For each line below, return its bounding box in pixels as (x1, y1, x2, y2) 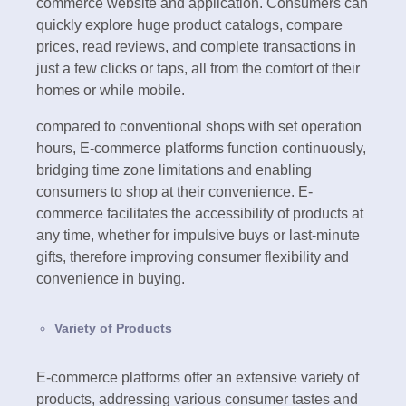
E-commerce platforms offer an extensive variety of (36, 369, 359, 385)
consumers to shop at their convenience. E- (36, 183, 313, 199)
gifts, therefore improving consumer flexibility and (36, 248, 349, 265)
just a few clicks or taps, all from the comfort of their (36, 60, 360, 76)
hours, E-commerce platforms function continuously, (36, 140, 366, 156)
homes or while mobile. (36, 82, 185, 98)
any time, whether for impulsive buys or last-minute (36, 227, 360, 243)
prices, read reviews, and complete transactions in (36, 38, 356, 54)
